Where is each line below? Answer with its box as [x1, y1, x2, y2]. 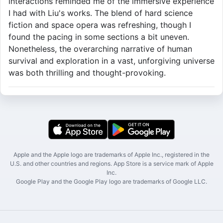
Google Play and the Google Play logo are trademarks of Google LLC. [16, 178, 207, 186]
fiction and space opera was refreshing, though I [8, 20, 191, 30]
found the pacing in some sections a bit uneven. [8, 32, 189, 42]
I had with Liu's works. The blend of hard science [8, 8, 193, 18]
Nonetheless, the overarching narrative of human [8, 44, 192, 54]
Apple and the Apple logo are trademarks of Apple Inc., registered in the [13, 151, 210, 159]
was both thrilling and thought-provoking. [8, 68, 166, 78]
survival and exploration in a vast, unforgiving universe [8, 56, 215, 66]
